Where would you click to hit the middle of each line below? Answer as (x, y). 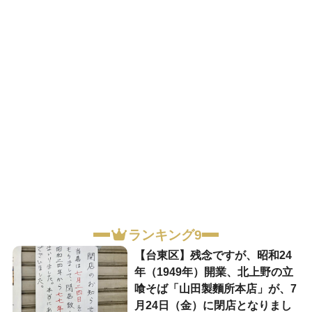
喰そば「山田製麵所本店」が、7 (215, 288)
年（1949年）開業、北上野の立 (213, 272)
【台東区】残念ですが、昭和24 (213, 255)
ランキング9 (165, 235)
